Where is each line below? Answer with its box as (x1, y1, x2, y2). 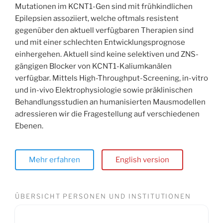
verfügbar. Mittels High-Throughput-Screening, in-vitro (15, 74, 208, 83)
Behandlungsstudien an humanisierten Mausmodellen (15, 98, 206, 107)
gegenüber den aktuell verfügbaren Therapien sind (15, 26, 194, 35)
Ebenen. (15, 121, 43, 131)
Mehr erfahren (29, 155, 80, 165)
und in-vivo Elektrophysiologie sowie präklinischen (15, 86, 193, 95)
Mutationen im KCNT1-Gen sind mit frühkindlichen (15, 2, 193, 11)
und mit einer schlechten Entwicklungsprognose (15, 38, 185, 47)
